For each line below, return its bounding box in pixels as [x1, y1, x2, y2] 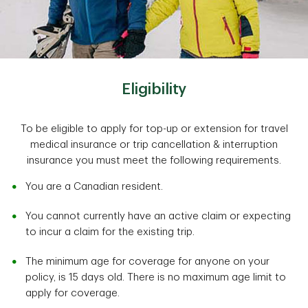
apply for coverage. [25, 288, 120, 299]
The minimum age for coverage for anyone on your [25, 256, 269, 267]
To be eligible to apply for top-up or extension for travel [20, 124, 288, 135]
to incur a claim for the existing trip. [25, 227, 195, 238]
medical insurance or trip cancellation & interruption [30, 140, 278, 151]
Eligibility [122, 82, 186, 98]
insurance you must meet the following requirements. [27, 155, 281, 166]
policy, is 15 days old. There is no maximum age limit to [25, 272, 286, 283]
